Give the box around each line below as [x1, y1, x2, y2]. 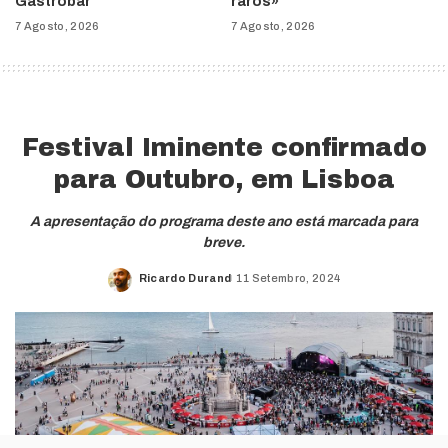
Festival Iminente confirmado [21, 134, 427, 162]
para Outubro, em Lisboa [53, 166, 395, 194]
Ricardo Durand [138, 271, 232, 284]
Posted [137, 279, 182, 292]
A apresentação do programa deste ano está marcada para [30, 214, 418, 230]
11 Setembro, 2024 [236, 271, 341, 284]
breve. [203, 235, 245, 251]
